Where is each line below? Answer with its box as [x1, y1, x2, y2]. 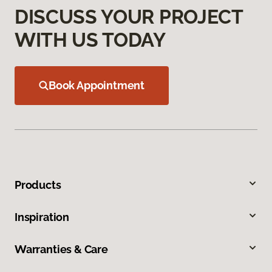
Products [15, 178, 61, 191]
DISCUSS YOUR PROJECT [15, 5, 243, 28]
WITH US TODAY [15, 28, 166, 51]
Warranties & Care [15, 242, 108, 256]
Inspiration [15, 210, 70, 223]
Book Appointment [49, 78, 145, 92]
